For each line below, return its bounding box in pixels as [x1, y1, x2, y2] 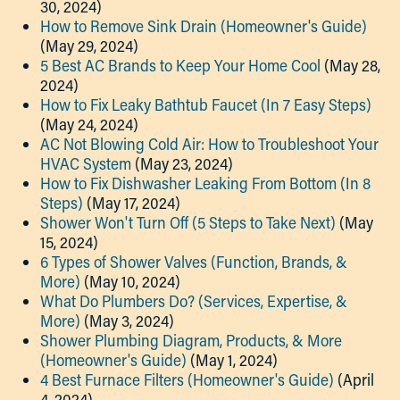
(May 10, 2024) [84, 271, 180, 292]
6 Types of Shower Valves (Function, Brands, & [40, 251, 347, 272]
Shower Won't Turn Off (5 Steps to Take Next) [40, 212, 336, 233]
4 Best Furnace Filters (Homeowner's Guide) [40, 369, 334, 390]
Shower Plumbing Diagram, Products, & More [40, 329, 342, 351]
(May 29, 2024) [40, 35, 138, 56]
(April [337, 369, 374, 390]
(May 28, [324, 54, 380, 76]
